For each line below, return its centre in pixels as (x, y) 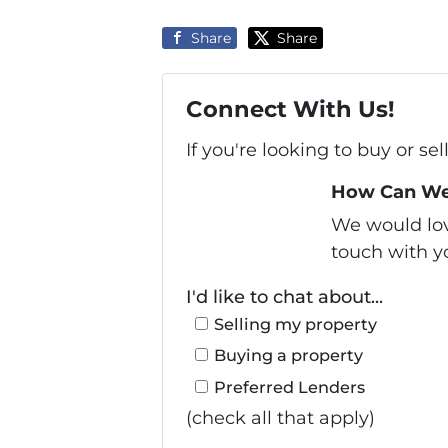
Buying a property (289, 355)
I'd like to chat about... (284, 296)
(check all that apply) (280, 418)
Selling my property (296, 323)
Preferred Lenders (290, 386)
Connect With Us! (290, 109)
